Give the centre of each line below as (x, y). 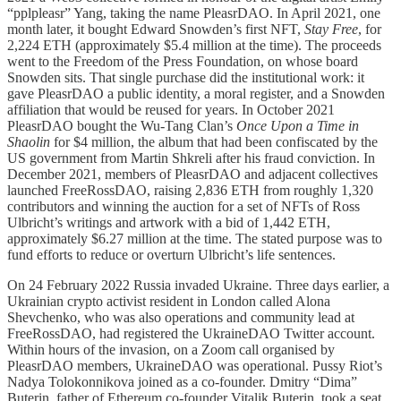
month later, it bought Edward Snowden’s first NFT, (156, 30)
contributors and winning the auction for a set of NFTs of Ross (183, 207)
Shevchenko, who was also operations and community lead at (181, 318)
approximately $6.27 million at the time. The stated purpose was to (195, 239)
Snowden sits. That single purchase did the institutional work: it (186, 78)
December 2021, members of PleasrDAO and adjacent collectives (192, 175)
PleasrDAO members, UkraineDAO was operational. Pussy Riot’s (195, 366)
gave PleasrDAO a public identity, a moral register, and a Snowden (196, 94)
